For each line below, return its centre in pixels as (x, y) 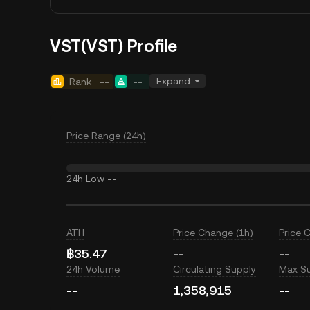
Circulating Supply (214, 269)
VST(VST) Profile (113, 46)
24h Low (85, 179)
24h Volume (93, 269)
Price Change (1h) (213, 232)
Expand (173, 81)
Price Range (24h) (106, 136)
